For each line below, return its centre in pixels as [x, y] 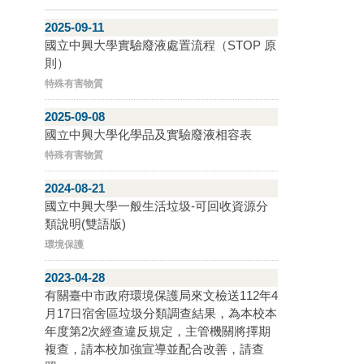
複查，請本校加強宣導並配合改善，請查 [154, 349]
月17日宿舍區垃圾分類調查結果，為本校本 [161, 314]
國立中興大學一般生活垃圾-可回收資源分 [156, 206]
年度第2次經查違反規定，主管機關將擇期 [158, 331]
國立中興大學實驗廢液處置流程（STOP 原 [160, 45]
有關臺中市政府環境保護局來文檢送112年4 [161, 296]
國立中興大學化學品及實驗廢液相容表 [148, 135]
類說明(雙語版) [85, 224]
